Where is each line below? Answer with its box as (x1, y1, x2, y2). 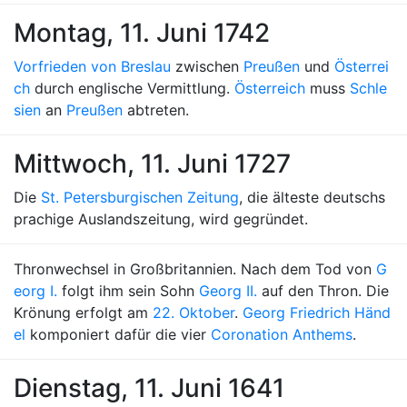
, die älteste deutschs (239, 188, 385, 206)
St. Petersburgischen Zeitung (41, 188, 239, 206)
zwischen (171, 57, 243, 75)
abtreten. (123, 101, 189, 119)
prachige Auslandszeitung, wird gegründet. (14, 210, 308, 228)
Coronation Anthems (211, 325, 352, 343)
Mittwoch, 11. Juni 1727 (14, 148, 291, 179)
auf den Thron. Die (257, 282, 389, 300)
